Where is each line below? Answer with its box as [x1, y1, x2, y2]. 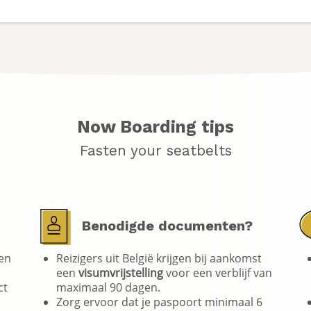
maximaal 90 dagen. [56, 279, 163, 294]
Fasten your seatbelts [79, 142, 232, 159]
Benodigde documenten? [78, 217, 253, 234]
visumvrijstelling [78, 264, 163, 280]
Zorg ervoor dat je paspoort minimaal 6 [56, 294, 262, 309]
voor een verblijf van [163, 264, 272, 280]
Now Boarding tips [77, 116, 234, 137]
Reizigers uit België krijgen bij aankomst [56, 250, 262, 265]
